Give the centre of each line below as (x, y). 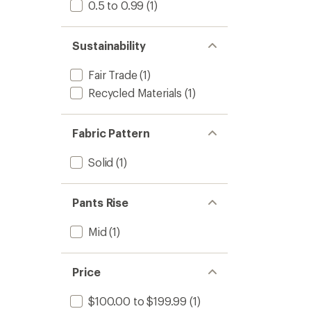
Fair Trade (113, 75)
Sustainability (109, 45)
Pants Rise (101, 202)
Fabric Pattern (111, 133)
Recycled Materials (135, 93)
